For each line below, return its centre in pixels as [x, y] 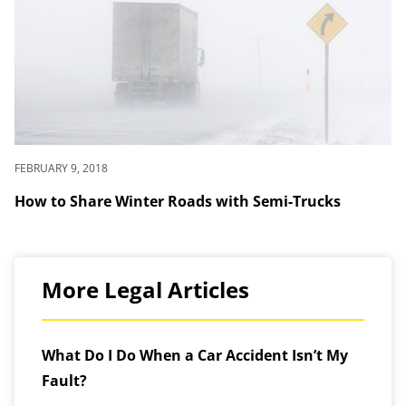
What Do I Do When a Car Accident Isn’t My [195, 355]
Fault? [64, 381]
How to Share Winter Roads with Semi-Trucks [178, 201]
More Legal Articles [145, 290]
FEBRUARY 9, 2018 [61, 168]
